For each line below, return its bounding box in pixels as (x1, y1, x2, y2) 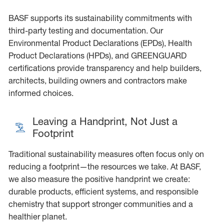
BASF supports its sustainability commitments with (8, 12, 192, 23)
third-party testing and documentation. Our (8, 25, 163, 35)
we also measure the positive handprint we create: (8, 173, 190, 184)
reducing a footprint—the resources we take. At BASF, (8, 161, 201, 171)
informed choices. (8, 87, 73, 98)
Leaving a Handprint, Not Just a (32, 115, 178, 128)
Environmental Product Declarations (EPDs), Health (8, 37, 192, 48)
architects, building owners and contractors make (8, 75, 187, 85)
